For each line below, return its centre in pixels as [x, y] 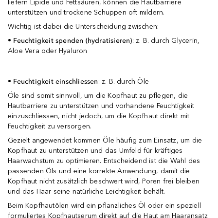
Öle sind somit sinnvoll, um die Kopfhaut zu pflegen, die [98, 96]
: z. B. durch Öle [124, 82]
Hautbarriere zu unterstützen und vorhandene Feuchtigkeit [101, 106]
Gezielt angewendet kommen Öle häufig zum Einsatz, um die [105, 140]
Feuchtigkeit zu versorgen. [50, 126]
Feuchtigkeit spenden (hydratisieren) [72, 41]
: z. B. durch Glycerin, [166, 41]
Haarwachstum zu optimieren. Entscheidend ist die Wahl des [104, 161]
